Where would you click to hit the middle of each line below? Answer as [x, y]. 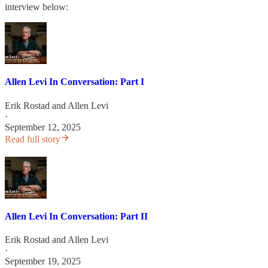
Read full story [33, 139]
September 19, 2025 [43, 261]
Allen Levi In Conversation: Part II [76, 216]
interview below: [36, 7]
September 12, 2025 [43, 127]
